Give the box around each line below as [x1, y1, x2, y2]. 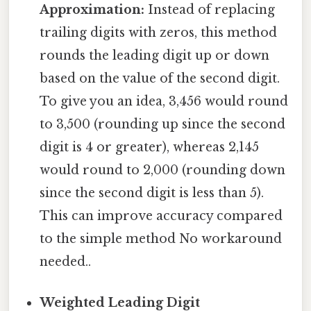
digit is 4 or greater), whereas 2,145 [40, 139, 260, 155]
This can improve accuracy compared [40, 208, 283, 224]
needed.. [40, 253, 92, 269]
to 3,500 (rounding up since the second [40, 116, 286, 132]
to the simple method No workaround [40, 230, 283, 246]
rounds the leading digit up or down [40, 47, 270, 63]
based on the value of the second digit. [40, 70, 280, 86]
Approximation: [40, 1, 145, 17]
